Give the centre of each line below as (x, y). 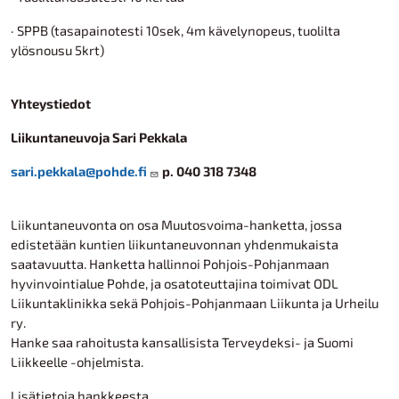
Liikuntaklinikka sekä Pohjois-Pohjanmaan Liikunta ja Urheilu (195, 303)
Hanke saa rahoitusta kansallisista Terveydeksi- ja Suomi (182, 342)
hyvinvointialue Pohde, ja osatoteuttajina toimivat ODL (175, 283)
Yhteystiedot (51, 103)
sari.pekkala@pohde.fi (79, 171)
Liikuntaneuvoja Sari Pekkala (99, 137)
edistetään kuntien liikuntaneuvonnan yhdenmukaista (175, 244)
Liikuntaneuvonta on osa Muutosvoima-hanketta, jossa (176, 224)
